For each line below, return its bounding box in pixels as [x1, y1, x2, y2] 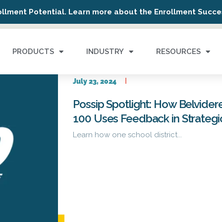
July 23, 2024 [73, 77, 117, 85]
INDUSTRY [86, 47, 124, 56]
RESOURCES [156, 47, 201, 56]
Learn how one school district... [73, 130, 182, 139]
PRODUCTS [12, 47, 54, 56]
